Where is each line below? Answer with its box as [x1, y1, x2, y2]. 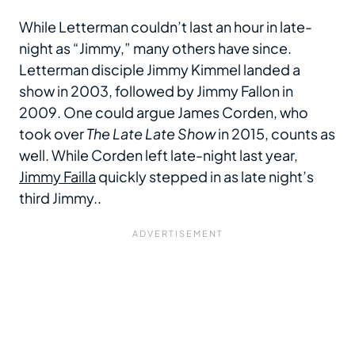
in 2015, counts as [216, 124, 335, 143]
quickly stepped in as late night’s [96, 167, 314, 185]
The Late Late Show [86, 124, 216, 143]
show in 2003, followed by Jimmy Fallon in [19, 82, 293, 100]
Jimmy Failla [19, 167, 96, 185]
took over [19, 124, 86, 143]
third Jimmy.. [19, 189, 101, 207]
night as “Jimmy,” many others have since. [19, 39, 292, 57]
